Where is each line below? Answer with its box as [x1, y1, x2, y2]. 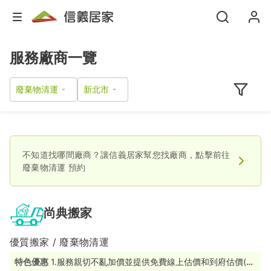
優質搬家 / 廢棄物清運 [10, 236, 109, 249]
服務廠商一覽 [10, 49, 97, 67]
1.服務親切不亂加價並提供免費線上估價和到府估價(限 [51, 256, 255, 267]
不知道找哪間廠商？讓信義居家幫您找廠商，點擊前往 [22, 149, 230, 160]
